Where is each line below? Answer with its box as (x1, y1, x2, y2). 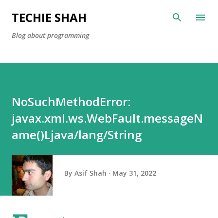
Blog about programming (12, 31, 89, 40)
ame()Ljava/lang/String (12, 127, 142, 143)
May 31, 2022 (112, 168, 156, 178)
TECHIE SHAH (12, 9, 87, 25)
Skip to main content (75, 8, 143, 17)
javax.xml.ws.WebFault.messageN (12, 110, 203, 126)
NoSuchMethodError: (12, 93, 130, 109)
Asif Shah (74, 168, 107, 178)
